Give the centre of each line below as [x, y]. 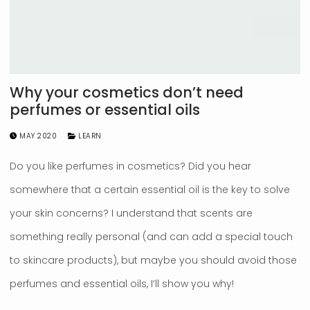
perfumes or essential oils [105, 110]
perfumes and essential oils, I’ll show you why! [122, 284]
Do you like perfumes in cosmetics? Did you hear [130, 166]
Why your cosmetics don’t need [127, 93]
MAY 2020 [38, 136]
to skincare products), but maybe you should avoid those [153, 261]
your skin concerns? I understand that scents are [131, 213]
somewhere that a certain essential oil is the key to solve [150, 190]
